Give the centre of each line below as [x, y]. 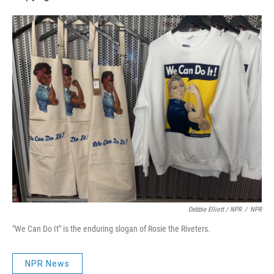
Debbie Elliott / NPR [215, 209]
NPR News [47, 263]
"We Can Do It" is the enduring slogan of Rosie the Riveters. [111, 228]
